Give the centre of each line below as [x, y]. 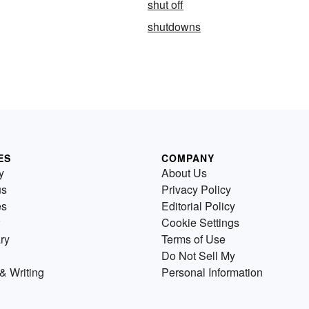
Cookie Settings [200, 222]
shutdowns [174, 27]
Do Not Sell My [198, 256]
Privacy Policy [196, 189]
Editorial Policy [198, 206]
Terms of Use [193, 239]
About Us [184, 173]
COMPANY [188, 158]
